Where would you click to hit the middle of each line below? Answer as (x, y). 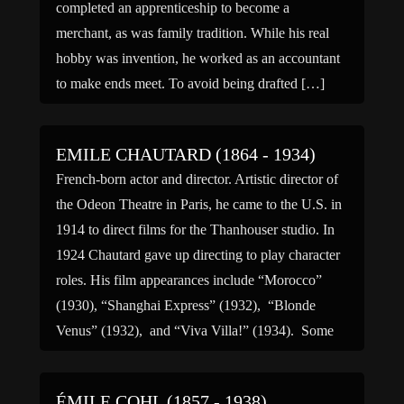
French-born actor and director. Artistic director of (197, 179)
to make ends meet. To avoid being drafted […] (190, 83)
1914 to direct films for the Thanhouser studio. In (195, 230)
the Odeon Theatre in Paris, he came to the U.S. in (199, 204)
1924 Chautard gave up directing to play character (198, 255)
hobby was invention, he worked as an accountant (198, 58)
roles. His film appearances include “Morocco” (189, 280)
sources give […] (105, 356)
